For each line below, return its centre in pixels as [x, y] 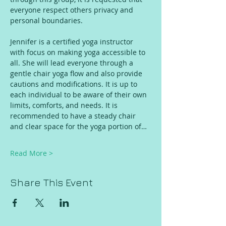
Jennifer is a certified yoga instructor [73, 42]
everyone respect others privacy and [73, 10]
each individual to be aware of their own [79, 95]
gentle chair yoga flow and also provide [77, 73]
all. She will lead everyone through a [73, 63]
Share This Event [51, 182]
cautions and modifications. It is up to [75, 84]
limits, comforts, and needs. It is [65, 105]
